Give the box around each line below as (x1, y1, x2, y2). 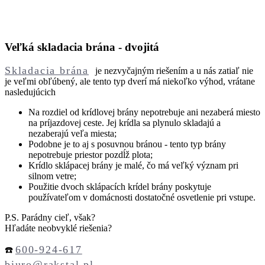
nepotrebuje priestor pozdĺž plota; (28, 149, 153, 160)
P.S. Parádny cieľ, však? (5, 212, 95, 222)
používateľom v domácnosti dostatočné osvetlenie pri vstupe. (28, 192, 256, 202)
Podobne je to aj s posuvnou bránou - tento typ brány (28, 138, 226, 149)
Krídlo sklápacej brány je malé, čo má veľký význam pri (28, 160, 238, 170)
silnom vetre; (28, 170, 76, 181)
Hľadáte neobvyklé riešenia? (5, 222, 112, 233)
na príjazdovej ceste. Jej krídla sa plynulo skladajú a (28, 117, 221, 128)
